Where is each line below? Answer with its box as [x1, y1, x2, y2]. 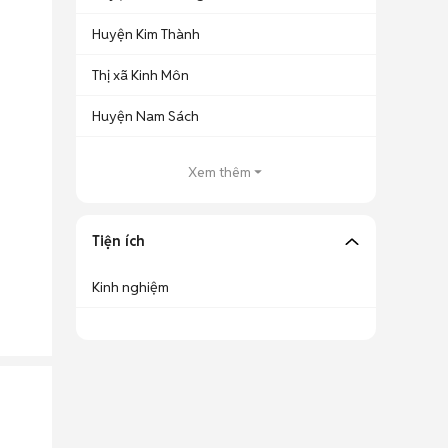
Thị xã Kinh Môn [92, 66, 189, 84]
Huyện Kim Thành [92, 25, 200, 43]
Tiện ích [92, 232, 145, 250]
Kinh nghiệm [92, 278, 169, 296]
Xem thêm [187, 163, 251, 181]
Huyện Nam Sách [92, 107, 199, 125]
